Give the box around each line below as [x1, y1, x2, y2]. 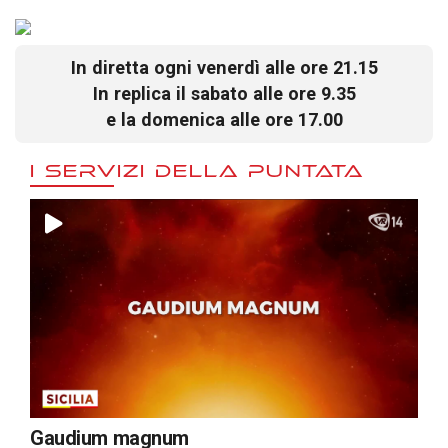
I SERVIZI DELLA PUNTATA [30, 159, 364, 178]
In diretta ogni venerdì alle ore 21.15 [70, 57, 378, 79]
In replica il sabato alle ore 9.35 [92, 83, 356, 105]
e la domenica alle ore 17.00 [105, 109, 343, 131]
